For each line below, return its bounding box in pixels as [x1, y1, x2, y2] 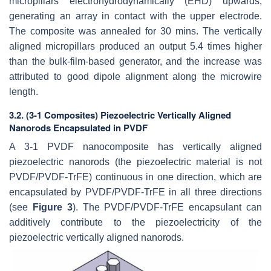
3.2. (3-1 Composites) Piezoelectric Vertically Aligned [9, 108, 231, 122]
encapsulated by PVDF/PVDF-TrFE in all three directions [9, 187, 262, 198]
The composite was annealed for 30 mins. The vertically [9, 26, 262, 37]
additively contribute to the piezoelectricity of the [9, 217, 262, 228]
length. [9, 87, 38, 97]
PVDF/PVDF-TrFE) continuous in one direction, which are [9, 172, 262, 183]
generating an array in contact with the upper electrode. [9, 11, 262, 22]
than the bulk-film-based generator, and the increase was [9, 56, 262, 67]
